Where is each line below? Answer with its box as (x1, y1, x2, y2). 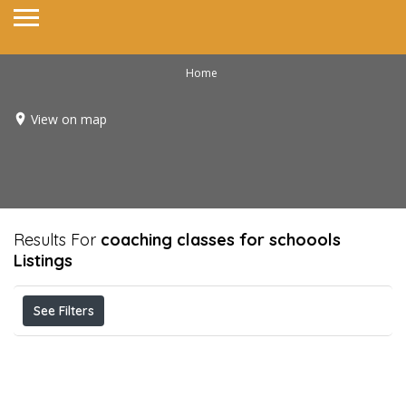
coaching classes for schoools (101, 229, 341, 250)
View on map (31, 110, 107, 128)
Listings (14, 250, 72, 271)
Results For (14, 229, 101, 250)
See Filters (33, 303, 94, 319)
